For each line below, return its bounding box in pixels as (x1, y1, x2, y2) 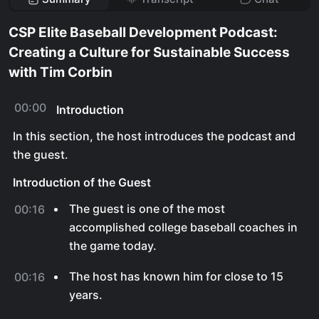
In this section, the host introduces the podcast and (13, 129, 296, 143)
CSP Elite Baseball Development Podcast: (9, 24, 278, 41)
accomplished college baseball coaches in (69, 220, 298, 234)
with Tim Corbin (9, 64, 113, 80)
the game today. (69, 239, 157, 253)
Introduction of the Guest (13, 175, 151, 189)
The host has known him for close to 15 (69, 269, 283, 283)
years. (69, 288, 103, 302)
